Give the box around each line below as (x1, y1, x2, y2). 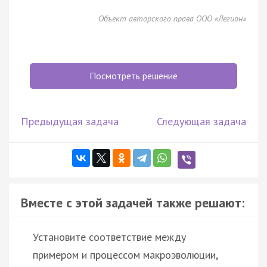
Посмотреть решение (89, 69, 178, 82)
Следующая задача (157, 114, 246, 128)
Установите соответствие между (33, 229, 186, 244)
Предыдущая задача (21, 114, 119, 128)
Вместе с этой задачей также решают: (21, 194, 244, 211)
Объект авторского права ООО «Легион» (98, 13, 246, 24)
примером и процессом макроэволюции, (33, 247, 218, 262)
